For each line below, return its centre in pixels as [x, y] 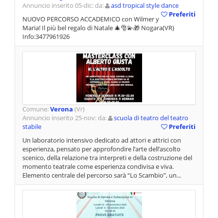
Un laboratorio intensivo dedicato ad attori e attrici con [102, 140]
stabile [32, 127]
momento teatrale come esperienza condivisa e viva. [98, 167]
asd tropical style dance [145, 6]
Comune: [36, 109]
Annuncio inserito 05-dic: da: [64, 6]
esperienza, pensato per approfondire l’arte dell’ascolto [101, 149]
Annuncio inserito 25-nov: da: [65, 118]
